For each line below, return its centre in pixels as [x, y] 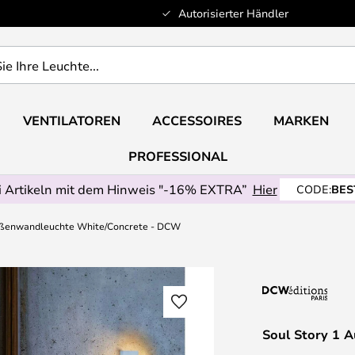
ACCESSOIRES [197, 120]
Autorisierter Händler [233, 13]
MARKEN [301, 120]
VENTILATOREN [71, 120]
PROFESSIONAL [177, 156]
